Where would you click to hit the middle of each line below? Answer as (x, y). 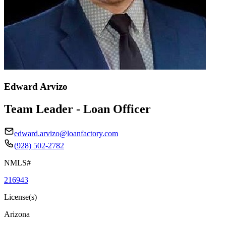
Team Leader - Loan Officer (77, 109)
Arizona (17, 214)
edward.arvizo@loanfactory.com (66, 133)
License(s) (20, 197)
